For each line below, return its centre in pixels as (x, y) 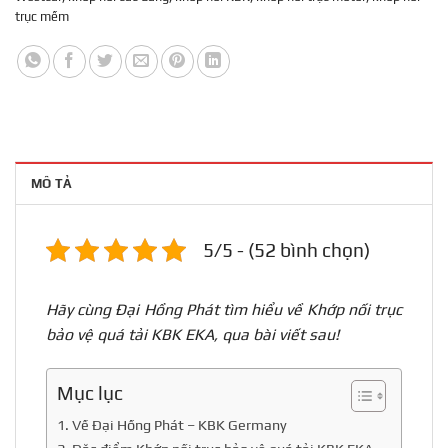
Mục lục (90, 392)
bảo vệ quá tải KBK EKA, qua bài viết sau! (192, 335)
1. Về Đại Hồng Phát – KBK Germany (172, 425)
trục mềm (42, 17)
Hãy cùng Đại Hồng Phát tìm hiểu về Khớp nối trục (224, 310)
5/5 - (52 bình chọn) (286, 250)
